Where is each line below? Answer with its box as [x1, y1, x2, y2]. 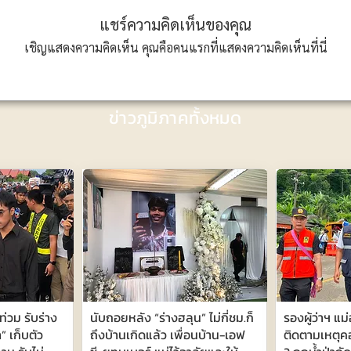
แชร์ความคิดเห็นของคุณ [100, 14, 251, 34]
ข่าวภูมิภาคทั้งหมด [108, 105, 242, 131]
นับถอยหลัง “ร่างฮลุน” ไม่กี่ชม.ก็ [89, 308, 254, 327]
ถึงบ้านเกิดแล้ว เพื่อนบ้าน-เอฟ [89, 325, 245, 344]
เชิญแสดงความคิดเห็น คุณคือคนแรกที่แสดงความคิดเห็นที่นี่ [24, 39, 327, 56]
